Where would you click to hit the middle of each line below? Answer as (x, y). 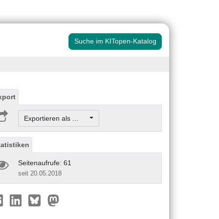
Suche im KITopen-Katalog (115, 41)
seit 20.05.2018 (40, 173)
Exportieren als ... (56, 118)
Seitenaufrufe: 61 (45, 163)
